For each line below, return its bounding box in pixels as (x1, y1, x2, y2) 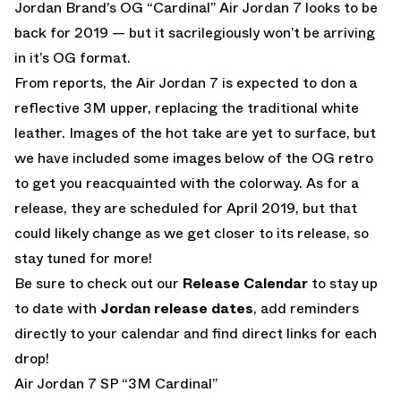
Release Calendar (183, 272, 308, 294)
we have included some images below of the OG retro (14, 147, 373, 168)
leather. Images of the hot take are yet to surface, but (14, 122, 376, 143)
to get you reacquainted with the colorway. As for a (14, 172, 359, 193)
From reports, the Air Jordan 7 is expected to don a (14, 72, 357, 93)
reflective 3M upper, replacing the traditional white (14, 97, 359, 118)
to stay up (308, 272, 378, 294)
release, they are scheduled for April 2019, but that (14, 197, 357, 218)
